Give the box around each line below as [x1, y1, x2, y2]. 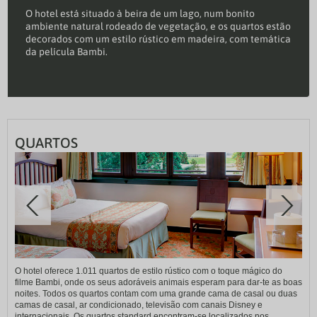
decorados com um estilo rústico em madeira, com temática [25, 33, 291, 45]
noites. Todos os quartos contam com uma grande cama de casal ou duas [15, 289, 297, 299]
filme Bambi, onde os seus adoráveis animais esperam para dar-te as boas [15, 277, 302, 288]
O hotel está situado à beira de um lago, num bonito [25, 8, 255, 20]
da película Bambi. [25, 46, 108, 58]
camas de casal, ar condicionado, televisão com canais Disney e [15, 300, 263, 311]
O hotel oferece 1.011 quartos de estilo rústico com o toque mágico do [15, 266, 282, 277]
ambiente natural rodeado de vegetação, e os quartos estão [25, 21, 291, 33]
